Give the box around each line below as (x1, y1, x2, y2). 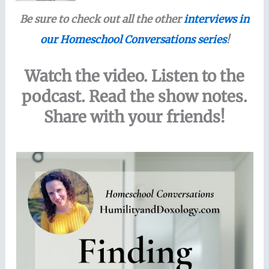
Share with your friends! (44, 106, 225, 127)
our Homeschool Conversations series (40, 32, 226, 46)
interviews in (184, 12, 249, 26)
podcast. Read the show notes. (22, 86, 247, 106)
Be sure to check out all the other (20, 12, 184, 26)
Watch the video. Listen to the (25, 65, 244, 86)
